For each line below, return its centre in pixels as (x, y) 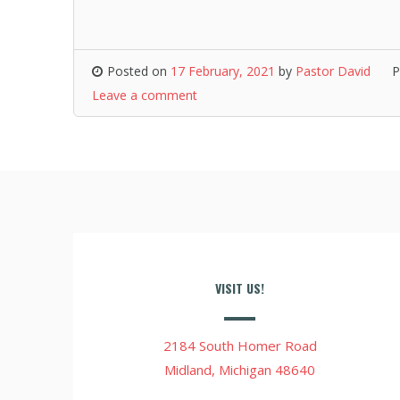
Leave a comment (145, 95)
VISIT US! (240, 288)
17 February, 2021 (223, 71)
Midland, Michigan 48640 (240, 370)
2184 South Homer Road (240, 346)
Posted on (139, 71)
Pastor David (333, 71)
